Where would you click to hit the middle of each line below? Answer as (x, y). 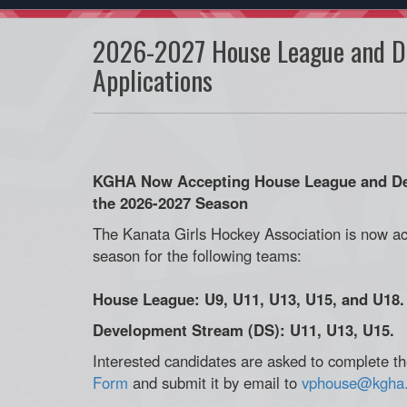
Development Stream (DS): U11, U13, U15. (243, 330)
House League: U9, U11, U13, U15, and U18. (248, 299)
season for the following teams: (197, 255)
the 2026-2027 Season (170, 203)
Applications (153, 80)
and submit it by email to (215, 382)
